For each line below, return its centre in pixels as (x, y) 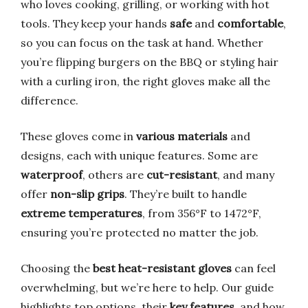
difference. (49, 100)
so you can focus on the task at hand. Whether (142, 43)
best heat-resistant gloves (162, 268)
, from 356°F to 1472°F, (202, 213)
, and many (246, 175)
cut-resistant (182, 175)
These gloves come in (78, 136)
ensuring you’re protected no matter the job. (140, 232)
